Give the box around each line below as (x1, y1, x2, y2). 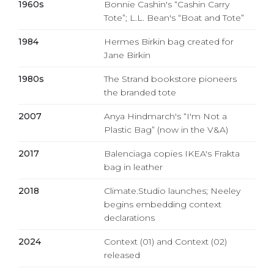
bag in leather (104, 161, 163, 172)
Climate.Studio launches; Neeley (104, 185, 240, 196)
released (104, 249, 140, 261)
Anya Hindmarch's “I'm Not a (104, 110, 227, 122)
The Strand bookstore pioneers (104, 73, 237, 84)
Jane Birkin (104, 49, 150, 61)
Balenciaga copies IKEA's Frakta (104, 147, 240, 159)
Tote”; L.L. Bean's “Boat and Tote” (104, 12, 244, 23)
